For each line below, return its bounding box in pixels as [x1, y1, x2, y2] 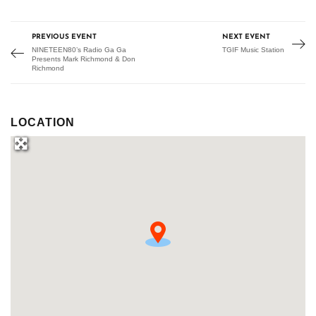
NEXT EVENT [222, 33, 270, 42]
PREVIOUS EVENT [32, 33, 97, 42]
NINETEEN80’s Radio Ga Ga [32, 46, 126, 54]
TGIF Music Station [222, 46, 284, 54]
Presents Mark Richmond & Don [32, 55, 135, 63]
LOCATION [11, 116, 75, 129]
